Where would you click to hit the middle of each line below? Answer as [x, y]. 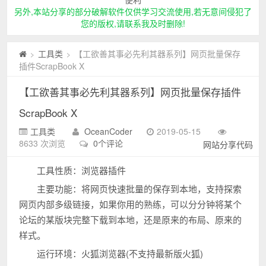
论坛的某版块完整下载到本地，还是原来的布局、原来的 [131, 219]
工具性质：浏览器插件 [82, 170]
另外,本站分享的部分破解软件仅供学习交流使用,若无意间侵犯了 [133, 11]
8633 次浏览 [42, 143]
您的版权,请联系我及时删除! [133, 23]
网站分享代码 [228, 144]
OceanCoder [109, 131]
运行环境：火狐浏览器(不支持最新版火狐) [120, 253]
